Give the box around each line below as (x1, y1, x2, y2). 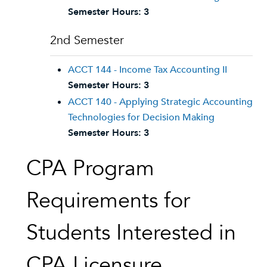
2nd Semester (50, 32, 124, 48)
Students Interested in (26, 218, 236, 247)
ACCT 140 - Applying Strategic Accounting (68, 95, 253, 108)
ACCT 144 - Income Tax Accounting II (68, 63, 227, 76)
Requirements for (26, 186, 190, 215)
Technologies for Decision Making (68, 111, 215, 124)
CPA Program (26, 154, 154, 183)
